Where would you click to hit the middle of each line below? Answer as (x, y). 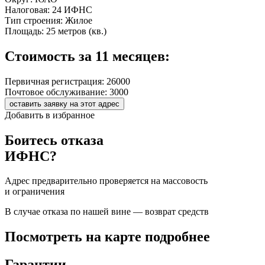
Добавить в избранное (50, 115)
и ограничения (35, 192)
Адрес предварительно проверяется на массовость (106, 181)
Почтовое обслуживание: (56, 92)
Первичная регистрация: (54, 81)
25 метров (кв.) (76, 31)
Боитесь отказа (54, 140)
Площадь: (24, 31)
